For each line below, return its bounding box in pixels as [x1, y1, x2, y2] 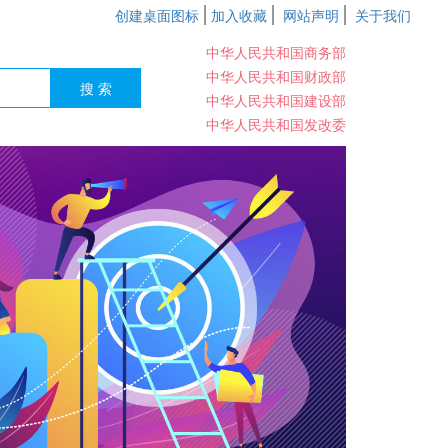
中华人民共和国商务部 [206, 42, 346, 62]
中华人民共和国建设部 [206, 90, 346, 110]
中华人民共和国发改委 [206, 114, 346, 134]
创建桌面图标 [115, 5, 199, 25]
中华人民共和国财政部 [206, 66, 346, 86]
